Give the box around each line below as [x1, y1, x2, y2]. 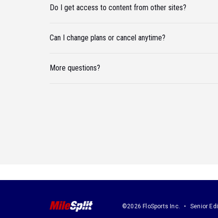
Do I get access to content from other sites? [50, 3, 186, 13]
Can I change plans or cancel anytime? [50, 33, 165, 43]
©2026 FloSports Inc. [122, 202, 180, 210]
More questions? [50, 63, 100, 73]
